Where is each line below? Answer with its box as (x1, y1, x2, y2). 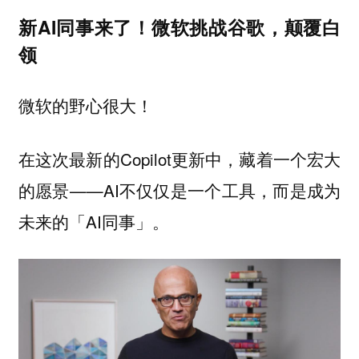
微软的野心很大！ (18, 93, 153, 118)
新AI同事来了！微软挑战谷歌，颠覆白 (18, 13, 341, 40)
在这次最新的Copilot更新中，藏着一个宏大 (18, 146, 341, 171)
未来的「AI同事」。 (18, 208, 169, 233)
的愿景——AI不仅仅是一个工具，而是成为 (18, 177, 341, 202)
